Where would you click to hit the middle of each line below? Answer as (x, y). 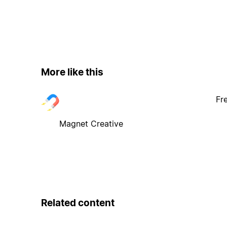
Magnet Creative (91, 123)
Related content (78, 203)
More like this (72, 72)
